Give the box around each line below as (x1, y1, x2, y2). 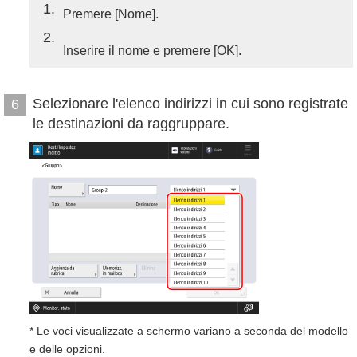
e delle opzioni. (29, 343, 105, 355)
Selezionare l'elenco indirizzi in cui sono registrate (33, 96, 348, 112)
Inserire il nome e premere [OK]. (63, 44, 241, 57)
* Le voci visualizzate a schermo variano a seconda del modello (29, 324, 348, 337)
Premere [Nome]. (63, 7, 159, 21)
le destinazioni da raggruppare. (33, 116, 229, 131)
